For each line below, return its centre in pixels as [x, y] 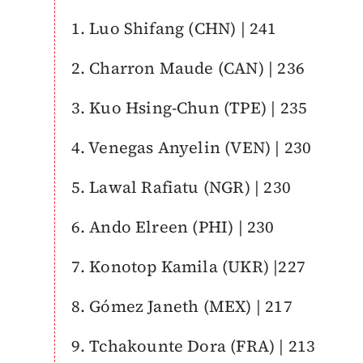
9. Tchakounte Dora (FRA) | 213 [193, 346]
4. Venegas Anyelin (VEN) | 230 [191, 147]
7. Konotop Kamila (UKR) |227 [188, 267]
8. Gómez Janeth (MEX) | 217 [181, 306]
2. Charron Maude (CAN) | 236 [188, 68]
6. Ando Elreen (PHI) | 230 [173, 227]
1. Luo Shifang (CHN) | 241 [174, 28]
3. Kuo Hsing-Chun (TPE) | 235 [189, 108]
